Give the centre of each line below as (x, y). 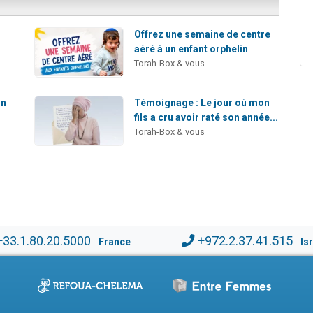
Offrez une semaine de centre (203, 35)
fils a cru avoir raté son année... (206, 118)
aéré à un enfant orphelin (191, 49)
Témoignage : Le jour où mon (202, 103)
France (114, 241)
